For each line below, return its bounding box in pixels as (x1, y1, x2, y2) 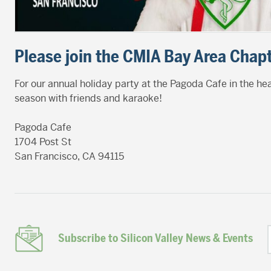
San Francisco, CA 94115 (15, 149, 124, 163)
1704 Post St (15, 135, 71, 148)
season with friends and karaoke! (15, 91, 162, 105)
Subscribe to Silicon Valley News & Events (58, 230, 253, 246)
